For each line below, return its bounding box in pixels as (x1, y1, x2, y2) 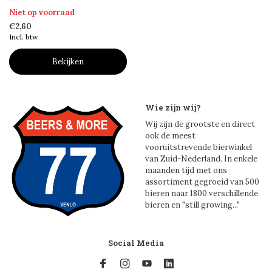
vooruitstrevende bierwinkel (145, 141, 252, 152)
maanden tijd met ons (145, 165, 227, 175)
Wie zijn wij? (145, 101, 201, 113)
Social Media (108, 237, 164, 249)
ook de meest (145, 130, 195, 141)
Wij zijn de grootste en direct (145, 118, 255, 129)
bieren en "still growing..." (145, 199, 240, 210)
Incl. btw (9, 32, 38, 42)
